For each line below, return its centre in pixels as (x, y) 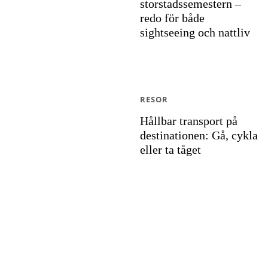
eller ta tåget (170, 150)
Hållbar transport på (189, 121)
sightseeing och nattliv (195, 32)
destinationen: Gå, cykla (199, 135)
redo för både (172, 18)
